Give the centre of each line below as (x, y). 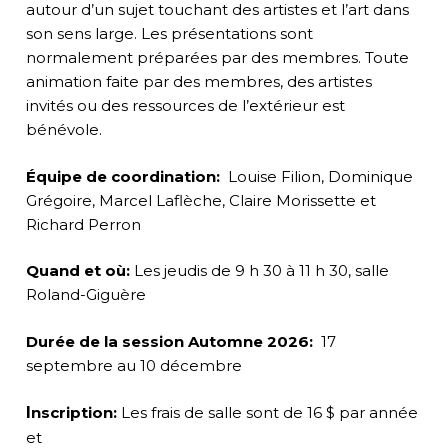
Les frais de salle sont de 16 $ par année (267, 413)
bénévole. (63, 130)
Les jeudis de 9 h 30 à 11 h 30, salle (261, 271)
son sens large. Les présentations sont (169, 34)
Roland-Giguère (87, 295)
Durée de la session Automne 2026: (173, 341)
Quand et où (75, 271)
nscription (71, 413)
